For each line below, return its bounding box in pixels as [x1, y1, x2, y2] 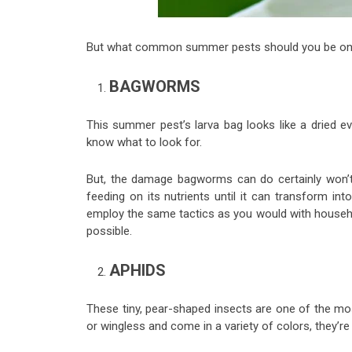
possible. [86, 224, 132, 238]
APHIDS [108, 261, 166, 280]
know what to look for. [86, 135, 202, 149]
